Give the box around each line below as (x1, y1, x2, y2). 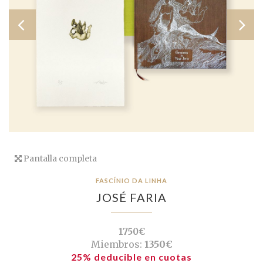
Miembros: (90, 238, 142, 251)
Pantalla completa (22, 153, 97, 164)
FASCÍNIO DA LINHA (96, 177, 167, 185)
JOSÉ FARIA (96, 190, 167, 205)
